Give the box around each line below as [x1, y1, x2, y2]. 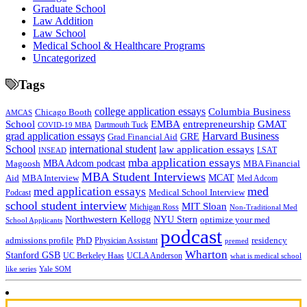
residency [251, 235, 287, 245]
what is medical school [230, 251, 302, 260]
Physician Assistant [95, 235, 158, 245]
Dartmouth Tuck [95, 119, 148, 130]
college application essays [95, 105, 206, 117]
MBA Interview [22, 173, 79, 183]
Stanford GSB [5, 249, 60, 260]
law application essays [159, 143, 254, 155]
